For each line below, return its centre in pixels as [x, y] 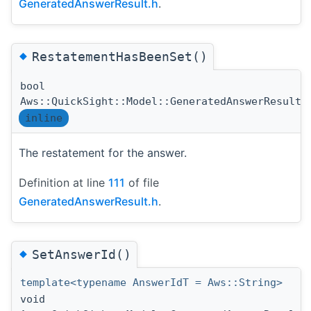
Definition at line [64, 182]
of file [142, 182]
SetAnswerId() [82, 254]
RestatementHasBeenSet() [120, 56]
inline [44, 118]
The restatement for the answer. [103, 152]
